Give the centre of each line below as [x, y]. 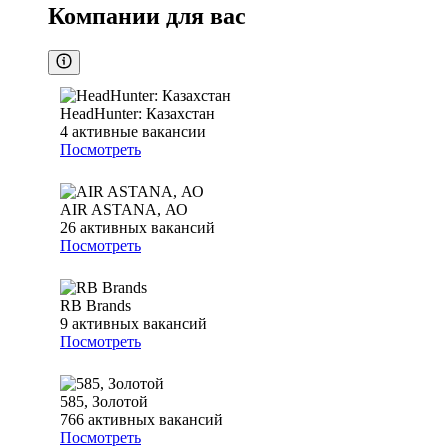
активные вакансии [139, 132]
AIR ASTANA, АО [124, 210]
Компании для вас [147, 16]
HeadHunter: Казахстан [137, 114]
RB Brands [95, 306]
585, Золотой [104, 402]
